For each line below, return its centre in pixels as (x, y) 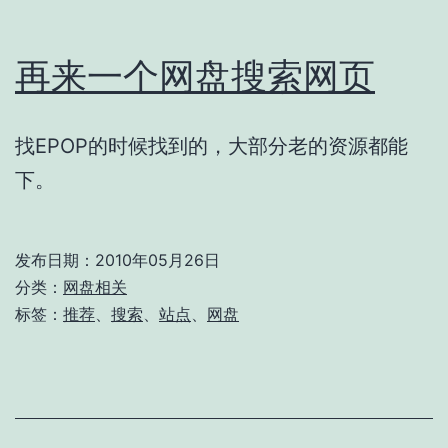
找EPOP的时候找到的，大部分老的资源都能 (211, 145)
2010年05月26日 (157, 259)
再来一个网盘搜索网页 (195, 75)
